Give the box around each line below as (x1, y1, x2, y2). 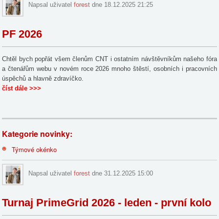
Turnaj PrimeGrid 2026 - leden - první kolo (2, 196, 212, 209)
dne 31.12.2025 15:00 (90, 169, 153, 177)
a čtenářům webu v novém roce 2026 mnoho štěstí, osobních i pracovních (2, 65, 217, 72)
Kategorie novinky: (2, 128, 73, 139)
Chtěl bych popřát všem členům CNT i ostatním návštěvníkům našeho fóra (2, 55, 217, 63)
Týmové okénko (12, 144, 57, 154)
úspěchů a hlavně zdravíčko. (2, 74, 84, 82)
